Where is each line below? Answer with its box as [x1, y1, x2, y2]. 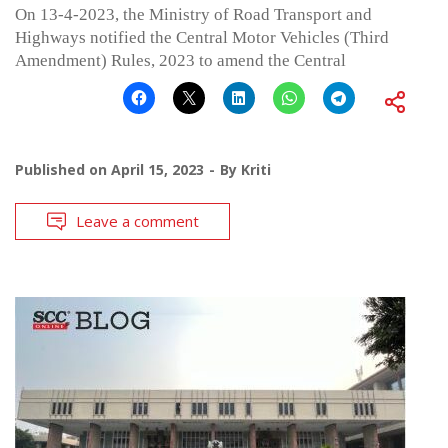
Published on [15, 159, 111, 179]
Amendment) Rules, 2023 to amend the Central [15, 50, 346, 70]
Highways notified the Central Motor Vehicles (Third [15, 27, 389, 47]
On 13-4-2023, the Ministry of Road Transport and [15, 4, 372, 24]
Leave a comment [76, 210, 199, 231]
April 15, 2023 [111, 159, 204, 179]
